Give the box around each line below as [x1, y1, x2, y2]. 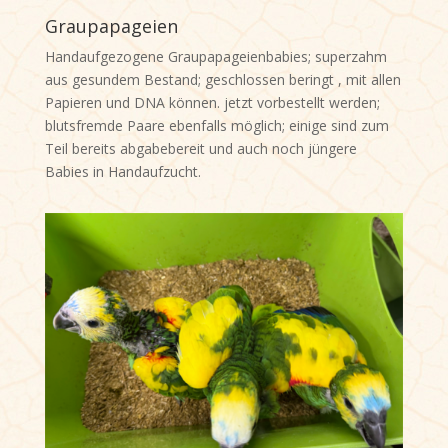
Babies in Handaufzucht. [44, 162, 201, 182]
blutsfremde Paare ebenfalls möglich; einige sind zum [44, 116, 389, 136]
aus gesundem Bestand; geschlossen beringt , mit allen [44, 70, 401, 90]
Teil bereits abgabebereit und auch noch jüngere [44, 139, 357, 159]
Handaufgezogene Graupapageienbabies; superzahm [44, 47, 387, 67]
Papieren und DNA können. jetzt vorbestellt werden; [44, 93, 380, 113]
